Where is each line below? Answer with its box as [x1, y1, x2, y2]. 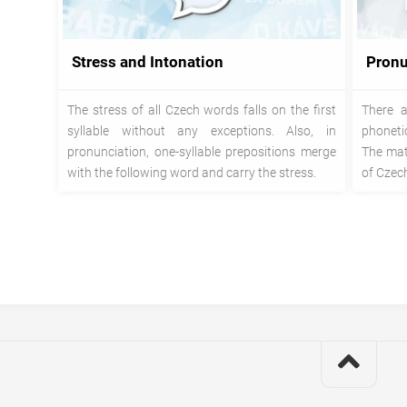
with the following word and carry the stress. [67, 164, 316, 180]
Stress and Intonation [72, 53, 223, 72]
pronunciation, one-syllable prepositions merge [67, 144, 336, 159]
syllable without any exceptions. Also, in [67, 123, 336, 138]
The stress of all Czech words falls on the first [67, 102, 336, 117]
